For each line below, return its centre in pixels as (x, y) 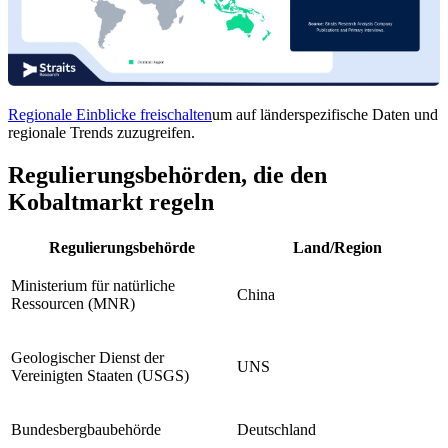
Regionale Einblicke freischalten (110, 115)
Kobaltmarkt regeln (111, 202)
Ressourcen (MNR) (73, 304)
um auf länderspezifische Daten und (325, 115)
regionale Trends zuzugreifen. (101, 133)
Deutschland (276, 430)
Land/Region (337, 248)
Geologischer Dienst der (87, 358)
